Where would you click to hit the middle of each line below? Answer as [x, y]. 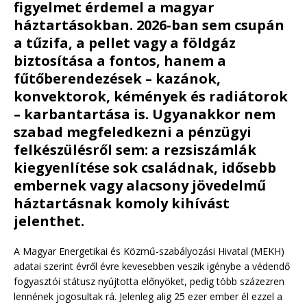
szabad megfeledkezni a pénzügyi [133, 132]
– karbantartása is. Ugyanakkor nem [145, 114]
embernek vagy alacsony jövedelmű [140, 186]
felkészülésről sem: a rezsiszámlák [135, 150]
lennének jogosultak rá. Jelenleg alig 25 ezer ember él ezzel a [148, 297]
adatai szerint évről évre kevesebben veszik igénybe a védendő [152, 267]
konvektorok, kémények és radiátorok [151, 97]
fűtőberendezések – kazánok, [117, 79]
